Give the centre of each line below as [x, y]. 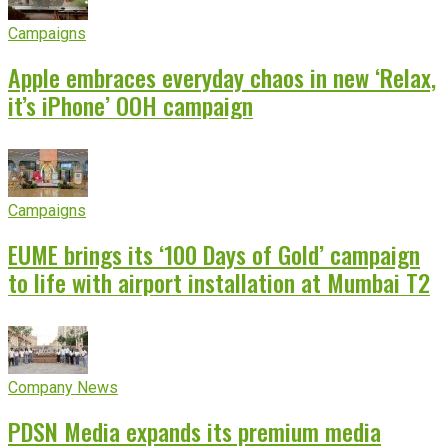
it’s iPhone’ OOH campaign [130, 104]
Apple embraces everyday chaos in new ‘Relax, [222, 76]
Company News [63, 387]
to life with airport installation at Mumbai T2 [219, 281]
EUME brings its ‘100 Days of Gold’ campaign [214, 253]
